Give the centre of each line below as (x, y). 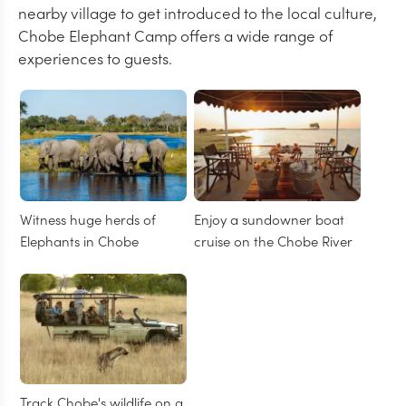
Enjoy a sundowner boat (270, 218)
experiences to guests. (95, 58)
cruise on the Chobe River (274, 240)
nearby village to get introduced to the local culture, (198, 13)
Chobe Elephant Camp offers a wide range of (175, 35)
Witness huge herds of (88, 218)
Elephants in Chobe (79, 240)
